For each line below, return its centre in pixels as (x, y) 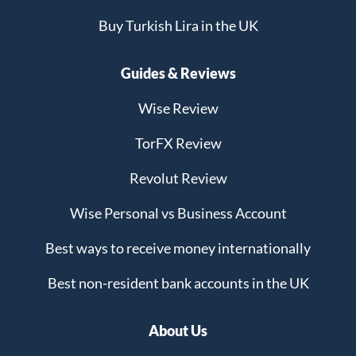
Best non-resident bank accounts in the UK (178, 283)
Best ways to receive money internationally (178, 248)
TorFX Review (178, 143)
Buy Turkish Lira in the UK (178, 25)
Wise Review (178, 108)
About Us (178, 331)
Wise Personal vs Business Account (178, 213)
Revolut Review (178, 178)
